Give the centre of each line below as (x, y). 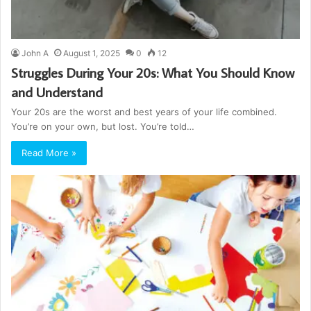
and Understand (57, 91)
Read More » (49, 152)
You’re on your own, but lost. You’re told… (103, 126)
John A (35, 53)
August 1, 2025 (92, 53)
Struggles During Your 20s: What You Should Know (153, 72)
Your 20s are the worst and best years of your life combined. (144, 111)
